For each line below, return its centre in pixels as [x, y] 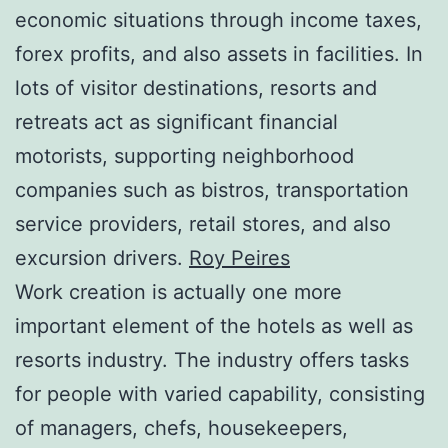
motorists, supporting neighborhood [184, 155]
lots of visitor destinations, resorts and [196, 87]
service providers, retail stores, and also [203, 223]
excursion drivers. [102, 257]
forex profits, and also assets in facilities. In [219, 53]
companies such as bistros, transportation [212, 189]
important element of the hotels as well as [214, 325]
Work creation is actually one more [178, 291]
